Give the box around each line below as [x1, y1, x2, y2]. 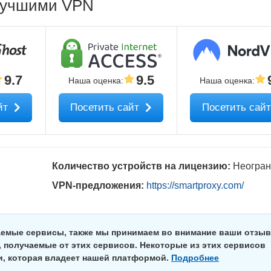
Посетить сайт [70, 102, 143, 113]
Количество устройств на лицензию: [51, 161, 233, 171]
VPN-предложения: [51, 180, 146, 191]
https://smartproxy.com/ [146, 180, 244, 191]
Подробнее [171, 253, 219, 263]
